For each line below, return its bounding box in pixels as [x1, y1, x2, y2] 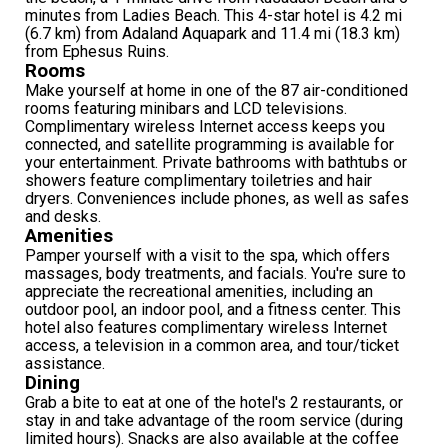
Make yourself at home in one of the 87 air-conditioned [25, 81, 408, 101]
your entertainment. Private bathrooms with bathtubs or [25, 153, 407, 173]
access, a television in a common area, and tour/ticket [25, 336, 399, 356]
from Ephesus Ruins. [25, 42, 169, 62]
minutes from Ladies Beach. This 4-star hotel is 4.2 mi [25, 6, 402, 26]
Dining [25, 372, 80, 395]
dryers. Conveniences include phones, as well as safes [25, 189, 409, 209]
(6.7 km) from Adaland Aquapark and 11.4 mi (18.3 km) [25, 24, 400, 44]
